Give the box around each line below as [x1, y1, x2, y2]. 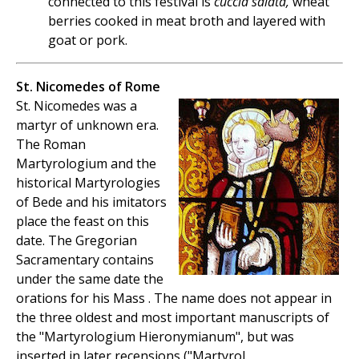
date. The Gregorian [16, 232, 137, 250]
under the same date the [16, 270, 163, 288]
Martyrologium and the [16, 155, 156, 173]
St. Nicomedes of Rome [16, 78, 160, 96]
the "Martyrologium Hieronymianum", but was [16, 328, 294, 346]
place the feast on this [16, 212, 149, 231]
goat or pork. [48, 31, 127, 50]
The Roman [16, 135, 86, 154]
